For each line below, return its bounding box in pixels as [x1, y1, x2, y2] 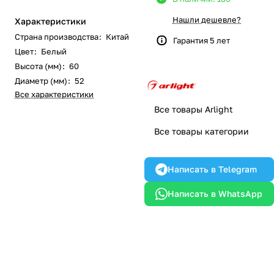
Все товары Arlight [154, 104, 233, 114]
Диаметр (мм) [15, 76, 67, 86]
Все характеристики [15, 89, 94, 99]
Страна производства [15, 32, 98, 42]
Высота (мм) [15, 61, 62, 71]
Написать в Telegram [168, 164, 257, 174]
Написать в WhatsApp [168, 188, 262, 199]
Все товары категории [154, 126, 249, 136]
